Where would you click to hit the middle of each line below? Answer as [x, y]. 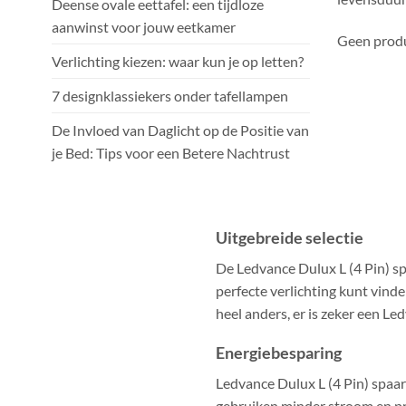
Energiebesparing [279, 353]
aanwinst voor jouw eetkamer [144, 26]
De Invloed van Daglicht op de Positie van [180, 130]
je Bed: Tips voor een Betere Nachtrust [171, 152]
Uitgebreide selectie [290, 237]
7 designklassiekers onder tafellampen [171, 95]
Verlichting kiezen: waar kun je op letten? [178, 61]
